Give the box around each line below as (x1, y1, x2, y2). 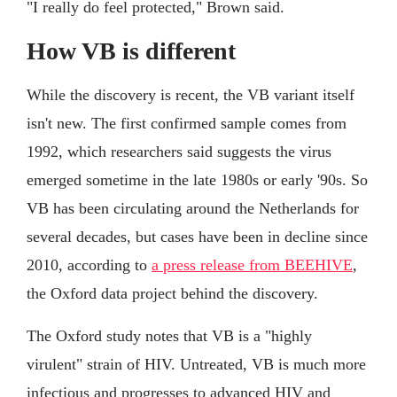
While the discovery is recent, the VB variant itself (27, 85, 354, 104)
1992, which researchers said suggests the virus (27, 142, 331, 160)
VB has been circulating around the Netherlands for (27, 198, 359, 217)
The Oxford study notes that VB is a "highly (27, 326, 312, 345)
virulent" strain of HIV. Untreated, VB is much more (27, 354, 366, 373)
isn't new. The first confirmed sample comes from (27, 113, 346, 132)
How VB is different (27, 36, 236, 65)
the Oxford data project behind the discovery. (27, 284, 318, 302)
